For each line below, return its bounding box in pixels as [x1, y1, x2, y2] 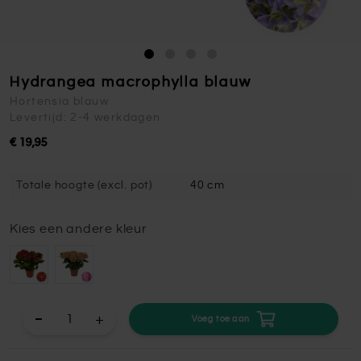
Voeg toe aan [192, 314, 250, 323]
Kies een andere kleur [10, 222, 147, 235]
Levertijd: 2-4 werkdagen [10, 112, 161, 123]
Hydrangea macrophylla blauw [10, 75, 251, 89]
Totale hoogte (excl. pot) [16, 180, 152, 191]
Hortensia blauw [10, 96, 109, 107]
